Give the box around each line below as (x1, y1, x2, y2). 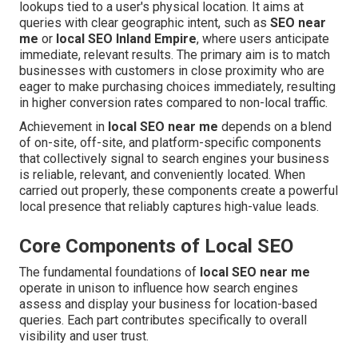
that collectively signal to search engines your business (19, 151, 329, 167)
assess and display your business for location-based (19, 296, 317, 312)
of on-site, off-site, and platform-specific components (19, 135, 321, 151)
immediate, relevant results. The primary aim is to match (19, 47, 330, 63)
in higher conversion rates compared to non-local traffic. (19, 95, 328, 111)
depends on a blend (218, 119, 332, 135)
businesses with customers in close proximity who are (19, 63, 324, 79)
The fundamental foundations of (19, 265, 200, 280)
